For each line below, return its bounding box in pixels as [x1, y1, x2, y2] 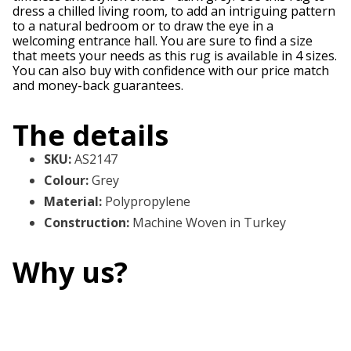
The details [13, 116, 168, 155]
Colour [44, 172, 85, 190]
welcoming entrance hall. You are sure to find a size [13, 32, 313, 50]
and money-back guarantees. [13, 77, 183, 95]
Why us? [13, 253, 128, 292]
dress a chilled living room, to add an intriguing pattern [13, 2, 335, 20]
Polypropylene [105, 193, 190, 211]
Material [44, 193, 99, 211]
